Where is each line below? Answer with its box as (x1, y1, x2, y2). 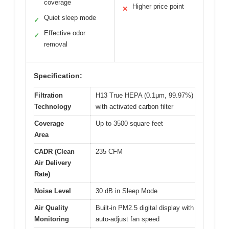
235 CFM (96, 147, 123, 155)
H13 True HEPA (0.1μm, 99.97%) (96, 91, 193, 99)
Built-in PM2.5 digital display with (96, 203, 194, 212)
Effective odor (44, 29, 85, 37)
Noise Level (34, 187, 71, 195)
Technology (34, 102, 71, 110)
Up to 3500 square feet (96, 119, 163, 127)
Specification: (34, 71, 82, 80)
